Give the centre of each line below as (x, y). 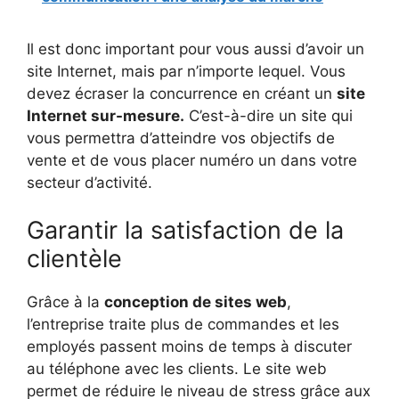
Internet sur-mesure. (106, 115)
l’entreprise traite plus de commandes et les (183, 325)
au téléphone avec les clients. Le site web (177, 369)
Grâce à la (65, 302)
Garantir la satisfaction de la (185, 231)
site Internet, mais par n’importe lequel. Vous (186, 71)
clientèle (74, 259)
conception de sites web (195, 302)
